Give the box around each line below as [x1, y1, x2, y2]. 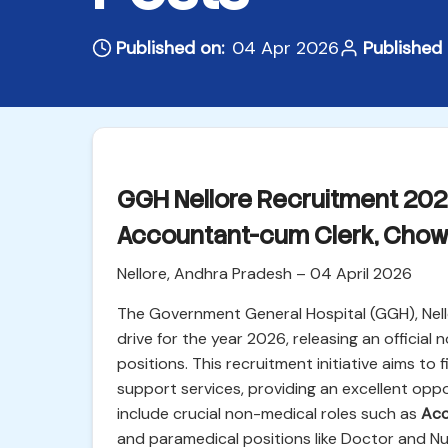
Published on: [116, 36, 224, 60]
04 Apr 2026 [232, 36, 339, 60]
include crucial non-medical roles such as [117, 403, 421, 424]
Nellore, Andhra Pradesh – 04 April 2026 [117, 263, 412, 284]
